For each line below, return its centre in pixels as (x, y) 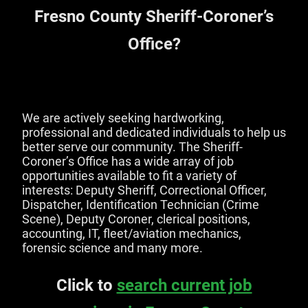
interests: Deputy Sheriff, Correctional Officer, (144, 190)
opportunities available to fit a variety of (129, 175)
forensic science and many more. (112, 247)
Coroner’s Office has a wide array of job (128, 161)
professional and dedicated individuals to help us (154, 132)
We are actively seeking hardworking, (123, 118)
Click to (86, 285)
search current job (184, 285)
